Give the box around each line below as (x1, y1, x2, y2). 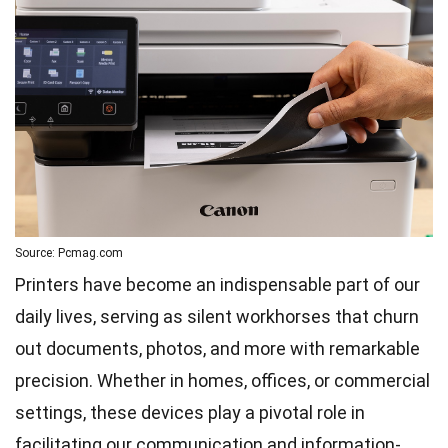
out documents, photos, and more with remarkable (15, 337, 420, 359)
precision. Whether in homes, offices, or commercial (15, 369, 430, 391)
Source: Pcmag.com (15, 245, 123, 260)
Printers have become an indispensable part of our (15, 273, 420, 295)
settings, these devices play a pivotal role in (15, 401, 365, 423)
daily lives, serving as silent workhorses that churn (15, 305, 419, 327)
